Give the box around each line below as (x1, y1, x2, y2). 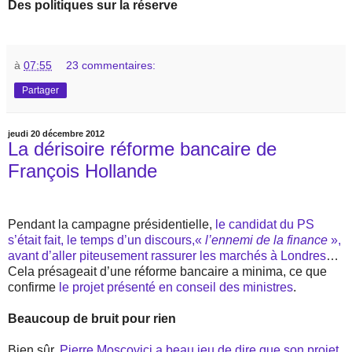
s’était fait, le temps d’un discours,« (8, 233, 205, 247)
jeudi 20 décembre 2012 (8, 128, 104, 138)
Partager (22, 84, 59, 96)
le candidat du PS (215, 217, 314, 231)
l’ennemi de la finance (205, 233, 328, 247)
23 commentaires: (66, 58, 156, 71)
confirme (8, 280, 59, 294)
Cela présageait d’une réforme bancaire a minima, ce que (8, 264, 327, 278)
